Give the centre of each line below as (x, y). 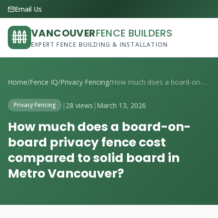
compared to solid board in (94, 158)
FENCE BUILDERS (134, 33)
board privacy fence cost (87, 142)
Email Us (28, 9)
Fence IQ (44, 82)
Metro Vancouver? (66, 173)
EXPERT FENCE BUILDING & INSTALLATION (100, 45)
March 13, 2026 (121, 105)
